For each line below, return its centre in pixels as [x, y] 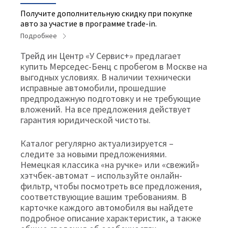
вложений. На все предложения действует [106, 109]
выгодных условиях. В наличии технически [106, 77]
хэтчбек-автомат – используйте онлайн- [101, 175]
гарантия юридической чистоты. [85, 120]
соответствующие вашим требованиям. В [104, 196]
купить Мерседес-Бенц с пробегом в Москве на [114, 66]
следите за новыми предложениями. [94, 154]
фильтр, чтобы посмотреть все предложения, [111, 186]
